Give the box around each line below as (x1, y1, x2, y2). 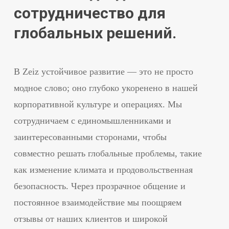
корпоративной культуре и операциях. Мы (13, 99, 182, 110)
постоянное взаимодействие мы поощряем (13, 197, 181, 208)
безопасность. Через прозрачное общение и (13, 181, 186, 192)
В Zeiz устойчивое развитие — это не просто (13, 66, 193, 77)
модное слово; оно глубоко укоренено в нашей (13, 83, 198, 94)
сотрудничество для (13, 4, 166, 22)
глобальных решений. (13, 24, 176, 42)
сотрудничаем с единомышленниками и (13, 116, 171, 126)
